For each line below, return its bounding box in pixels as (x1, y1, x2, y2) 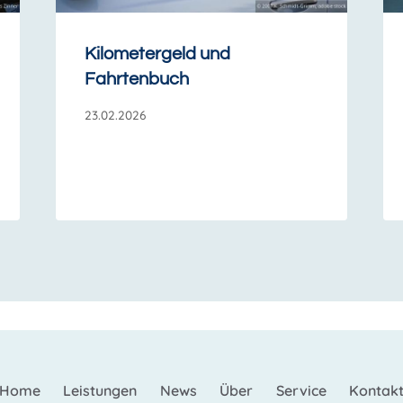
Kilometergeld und (84, 45, 230, 64)
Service (275, 381, 327, 399)
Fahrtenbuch (84, 70, 189, 89)
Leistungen (63, 381, 138, 399)
